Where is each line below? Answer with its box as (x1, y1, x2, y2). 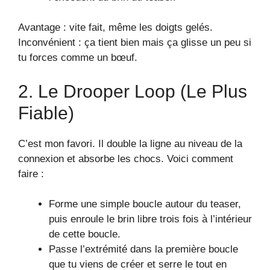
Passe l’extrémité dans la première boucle (49, 243, 238, 256)
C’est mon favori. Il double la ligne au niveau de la (18, 137, 242, 149)
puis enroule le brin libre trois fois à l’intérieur (49, 213, 252, 225)
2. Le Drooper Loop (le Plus (18, 81, 247, 101)
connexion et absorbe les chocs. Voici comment (18, 152, 233, 165)
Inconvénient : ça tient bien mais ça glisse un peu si (18, 37, 251, 49)
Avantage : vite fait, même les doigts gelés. (18, 22, 213, 34)
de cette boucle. (49, 228, 121, 240)
